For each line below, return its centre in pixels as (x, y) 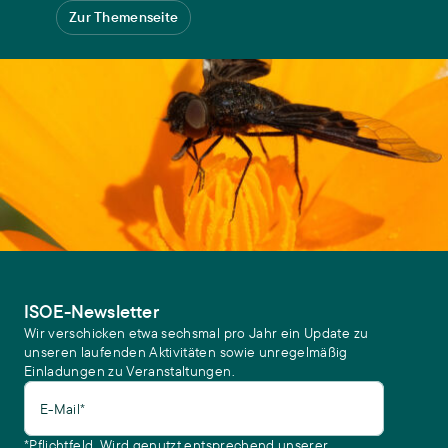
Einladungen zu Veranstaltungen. (129, 371)
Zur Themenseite (124, 17)
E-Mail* (63, 408)
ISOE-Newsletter (91, 311)
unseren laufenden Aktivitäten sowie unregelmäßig (186, 352)
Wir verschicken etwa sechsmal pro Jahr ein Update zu (196, 333)
